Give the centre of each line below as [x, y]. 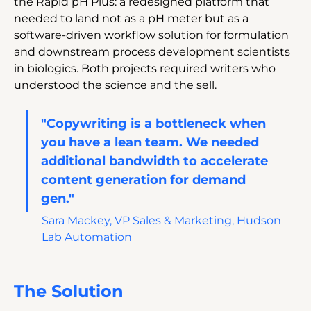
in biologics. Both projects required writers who [146, 68]
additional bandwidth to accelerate [156, 161]
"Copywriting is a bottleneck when [155, 123]
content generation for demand [145, 179]
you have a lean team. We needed [152, 142]
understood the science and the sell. [115, 85]
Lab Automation [87, 237]
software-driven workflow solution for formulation [153, 35]
